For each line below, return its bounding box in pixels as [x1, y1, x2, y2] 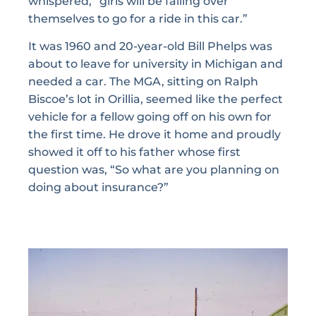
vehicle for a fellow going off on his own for [28, 110, 272, 124]
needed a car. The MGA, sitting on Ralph [28, 75, 258, 89]
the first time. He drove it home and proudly [28, 128, 281, 142]
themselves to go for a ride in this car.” [28, 12, 248, 26]
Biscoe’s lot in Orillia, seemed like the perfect [28, 92, 283, 107]
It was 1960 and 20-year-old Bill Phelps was [28, 39, 272, 54]
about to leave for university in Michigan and [28, 57, 283, 71]
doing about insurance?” [28, 181, 169, 195]
